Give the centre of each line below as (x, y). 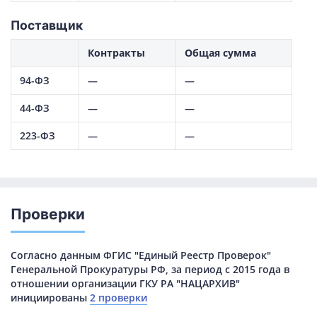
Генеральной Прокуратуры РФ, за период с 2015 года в (150, 270)
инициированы (50, 298)
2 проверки (119, 298)
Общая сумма (220, 53)
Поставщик (47, 25)
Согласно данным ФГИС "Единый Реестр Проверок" (141, 255)
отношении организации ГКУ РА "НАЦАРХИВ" (125, 284)
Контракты (116, 53)
